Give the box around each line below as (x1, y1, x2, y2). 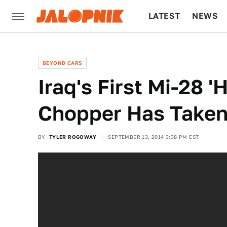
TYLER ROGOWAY (49, 134, 97, 140)
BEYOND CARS (43, 60, 83, 66)
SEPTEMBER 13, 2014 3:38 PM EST (108, 134, 199, 140)
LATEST (148, 11, 180, 21)
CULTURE (148, 44, 187, 53)
